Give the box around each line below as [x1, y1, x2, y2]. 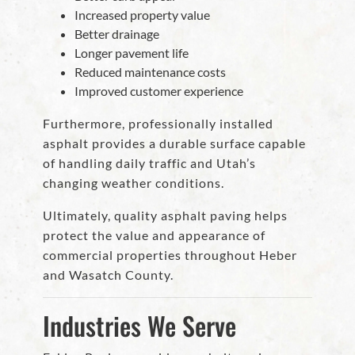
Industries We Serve [43, 307, 236, 345]
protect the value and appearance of [43, 227, 265, 243]
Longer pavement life [74, 45, 189, 61]
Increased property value [74, 7, 210, 23]
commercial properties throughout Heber [43, 247, 297, 263]
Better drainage [74, 26, 159, 42]
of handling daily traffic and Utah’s [43, 155, 256, 171]
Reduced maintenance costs [74, 64, 226, 80]
